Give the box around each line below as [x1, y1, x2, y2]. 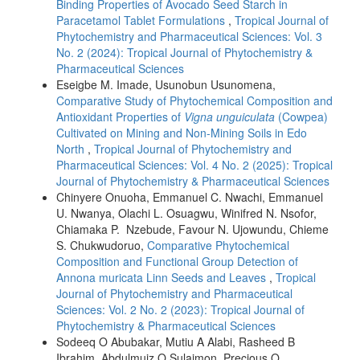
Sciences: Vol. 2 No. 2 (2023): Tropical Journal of [56, 301, 305, 318]
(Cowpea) [275, 108, 328, 125]
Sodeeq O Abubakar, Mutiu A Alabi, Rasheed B [56, 333, 295, 350]
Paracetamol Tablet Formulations [56, 12, 228, 29]
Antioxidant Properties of [56, 108, 184, 125]
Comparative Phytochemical [147, 237, 289, 254]
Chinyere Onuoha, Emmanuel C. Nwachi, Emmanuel [56, 189, 323, 206]
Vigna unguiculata [184, 108, 275, 125]
